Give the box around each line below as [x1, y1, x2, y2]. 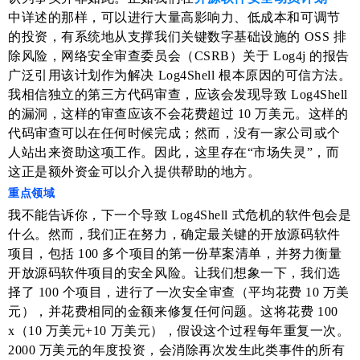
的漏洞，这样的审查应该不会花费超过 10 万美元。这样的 [8, 106, 349, 121]
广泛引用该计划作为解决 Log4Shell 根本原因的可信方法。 [8, 67, 352, 82]
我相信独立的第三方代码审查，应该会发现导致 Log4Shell [8, 87, 348, 101]
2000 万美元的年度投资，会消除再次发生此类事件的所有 [8, 342, 346, 357]
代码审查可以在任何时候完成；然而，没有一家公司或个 [8, 125, 341, 140]
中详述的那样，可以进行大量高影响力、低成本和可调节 [8, 10, 341, 24]
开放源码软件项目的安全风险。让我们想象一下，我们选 [8, 265, 341, 280]
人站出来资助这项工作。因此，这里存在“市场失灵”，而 [8, 145, 340, 159]
